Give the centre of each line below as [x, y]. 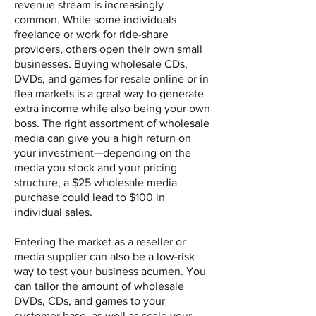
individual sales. [53, 212]
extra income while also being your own [112, 109]
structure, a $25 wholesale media [96, 183]
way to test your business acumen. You [110, 272]
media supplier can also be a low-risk [104, 257]
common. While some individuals [95, 20]
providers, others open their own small [108, 49]
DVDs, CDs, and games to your [90, 301]
